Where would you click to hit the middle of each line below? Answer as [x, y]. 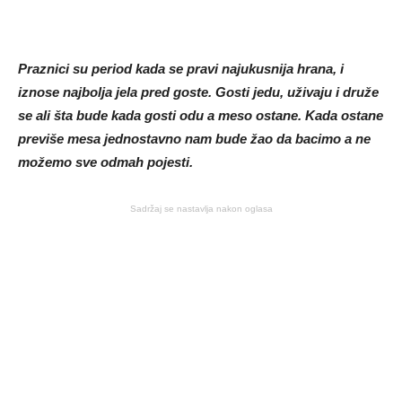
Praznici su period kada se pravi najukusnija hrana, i [181, 68]
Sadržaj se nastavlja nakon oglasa [201, 208]
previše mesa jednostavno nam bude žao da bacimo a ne [194, 138]
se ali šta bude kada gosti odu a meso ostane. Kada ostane [201, 115]
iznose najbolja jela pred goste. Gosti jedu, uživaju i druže [198, 92]
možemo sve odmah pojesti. [105, 162]
